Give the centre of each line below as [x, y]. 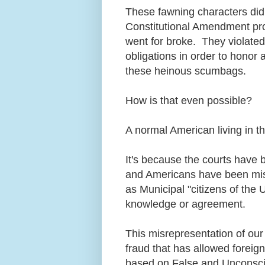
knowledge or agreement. [187, 204]
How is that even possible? [192, 100]
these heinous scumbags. [187, 71]
